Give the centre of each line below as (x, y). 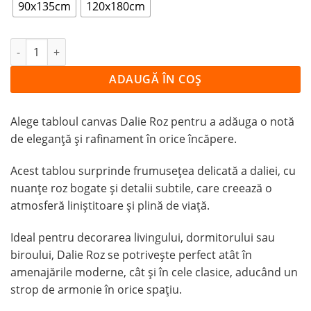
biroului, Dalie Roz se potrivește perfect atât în (131, 254)
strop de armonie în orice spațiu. (96, 289)
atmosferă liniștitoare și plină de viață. (110, 205)
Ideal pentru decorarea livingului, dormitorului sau (143, 237)
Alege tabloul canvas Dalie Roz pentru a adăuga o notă (152, 122)
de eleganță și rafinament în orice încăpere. (124, 139)
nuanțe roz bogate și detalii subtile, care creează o (141, 188)
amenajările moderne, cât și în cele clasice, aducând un (154, 272)
